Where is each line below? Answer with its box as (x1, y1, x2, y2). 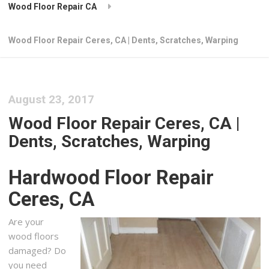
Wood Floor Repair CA (8, 2, 97, 12)
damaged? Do (8, 244, 67, 257)
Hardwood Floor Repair (8, 166, 214, 189)
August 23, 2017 (8, 93, 95, 107)
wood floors (8, 230, 59, 243)
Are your (8, 216, 44, 228)
